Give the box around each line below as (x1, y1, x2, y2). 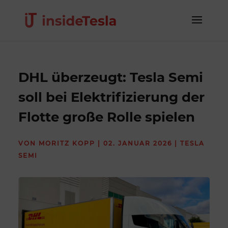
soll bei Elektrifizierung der (18, 89, 205, 105)
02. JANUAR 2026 (103, 139, 173, 147)
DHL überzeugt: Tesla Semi (18, 69, 204, 85)
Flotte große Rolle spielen (18, 109, 195, 125)
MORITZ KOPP (39, 139, 96, 147)
